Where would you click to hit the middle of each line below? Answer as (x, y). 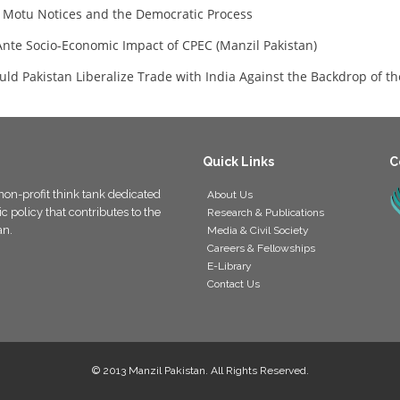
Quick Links (238, 162)
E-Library (229, 266)
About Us (230, 195)
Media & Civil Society (258, 230)
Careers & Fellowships (261, 248)
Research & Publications (266, 212)
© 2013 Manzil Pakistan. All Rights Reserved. (200, 371)
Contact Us (233, 284)
